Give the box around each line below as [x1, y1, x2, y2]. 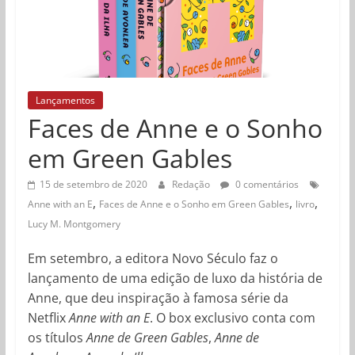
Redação [171, 177, 212, 191]
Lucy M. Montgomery [27, 216, 120, 231]
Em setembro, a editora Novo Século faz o [27, 249, 278, 267]
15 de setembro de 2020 [39, 177, 147, 191]
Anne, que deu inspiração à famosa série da [27, 288, 288, 307]
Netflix [27, 308, 69, 326]
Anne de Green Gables [86, 328, 208, 346]
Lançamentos [35, 93, 95, 107]
